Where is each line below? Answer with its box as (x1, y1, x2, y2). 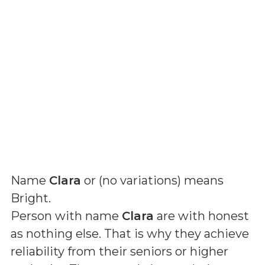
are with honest (154, 209, 249, 223)
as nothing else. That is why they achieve (11, 227, 249, 241)
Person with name (11, 209, 122, 223)
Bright (11, 191, 49, 205)
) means (177, 173, 224, 188)
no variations (102, 173, 177, 188)
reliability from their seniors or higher (11, 244, 228, 258)
